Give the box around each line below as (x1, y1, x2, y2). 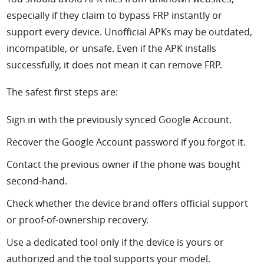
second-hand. (6, 174, 68, 188)
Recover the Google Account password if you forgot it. (6, 136, 246, 149)
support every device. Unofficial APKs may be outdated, (6, 25, 253, 38)
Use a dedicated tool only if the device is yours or (6, 236, 225, 249)
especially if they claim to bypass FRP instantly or (6, 8, 223, 22)
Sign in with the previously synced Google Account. (6, 113, 232, 127)
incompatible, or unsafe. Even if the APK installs (6, 41, 217, 55)
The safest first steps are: (6, 85, 118, 99)
